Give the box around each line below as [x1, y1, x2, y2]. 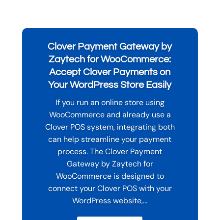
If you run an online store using [55, 97, 165, 108]
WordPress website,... [72, 195, 148, 206]
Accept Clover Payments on [49, 67, 171, 78]
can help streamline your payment [48, 134, 172, 145]
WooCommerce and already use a [49, 110, 171, 120]
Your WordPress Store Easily [48, 80, 172, 90]
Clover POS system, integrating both [45, 122, 175, 133]
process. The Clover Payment [57, 146, 163, 157]
